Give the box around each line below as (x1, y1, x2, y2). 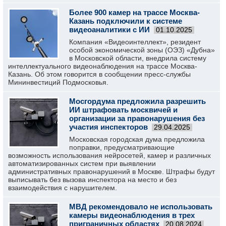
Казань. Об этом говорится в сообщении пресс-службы (8, 70, 191, 78)
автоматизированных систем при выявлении (8, 159, 156, 167)
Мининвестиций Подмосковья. (8, 78, 108, 86)
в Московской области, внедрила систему (69, 54, 206, 62)
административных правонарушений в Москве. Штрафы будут (8, 167, 215, 176)
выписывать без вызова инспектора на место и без (8, 176, 177, 184)
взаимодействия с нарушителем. (8, 184, 117, 192)
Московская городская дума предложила (69, 135, 205, 143)
